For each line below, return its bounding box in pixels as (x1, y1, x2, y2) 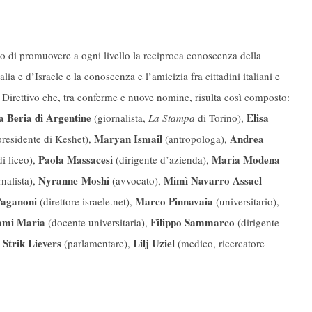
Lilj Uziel (133, 235, 175, 251)
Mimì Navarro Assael (164, 173, 262, 189)
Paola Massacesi (38, 152, 113, 168)
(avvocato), (112, 173, 164, 188)
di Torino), (195, 111, 247, 125)
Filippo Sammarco (148, 214, 235, 231)
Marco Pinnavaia (135, 194, 213, 210)
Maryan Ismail (91, 131, 162, 147)
